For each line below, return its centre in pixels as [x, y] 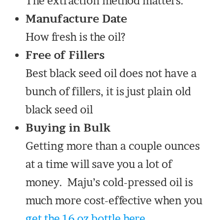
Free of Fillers [65, 55]
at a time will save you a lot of [99, 164]
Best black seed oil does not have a [111, 73]
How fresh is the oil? [76, 37]
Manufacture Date [77, 19]
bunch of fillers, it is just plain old [109, 92]
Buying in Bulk [68, 128]
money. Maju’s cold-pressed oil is [110, 182]
